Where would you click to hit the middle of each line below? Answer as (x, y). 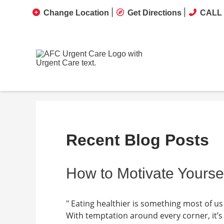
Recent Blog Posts (137, 140)
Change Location (76, 13)
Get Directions (154, 13)
